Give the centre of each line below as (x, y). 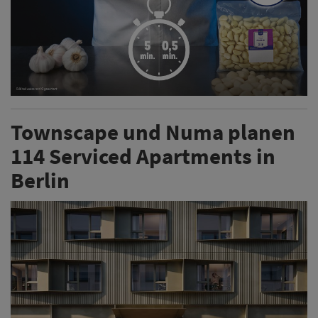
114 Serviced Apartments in (143, 155)
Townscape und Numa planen (153, 131)
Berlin (40, 180)
